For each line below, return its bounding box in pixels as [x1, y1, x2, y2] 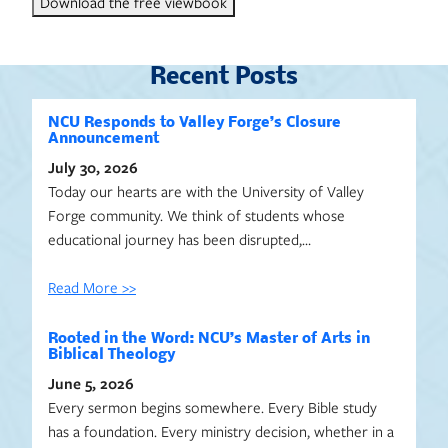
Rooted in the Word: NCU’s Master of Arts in [48, 331, 370, 347]
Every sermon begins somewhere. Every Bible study [48, 397, 377, 417]
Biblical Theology [48, 347, 175, 363]
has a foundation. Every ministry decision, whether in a [48, 421, 394, 441]
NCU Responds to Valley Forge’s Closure [48, 115, 341, 131]
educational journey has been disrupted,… [48, 229, 311, 249]
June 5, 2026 [48, 373, 134, 393]
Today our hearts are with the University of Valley [48, 181, 364, 201]
